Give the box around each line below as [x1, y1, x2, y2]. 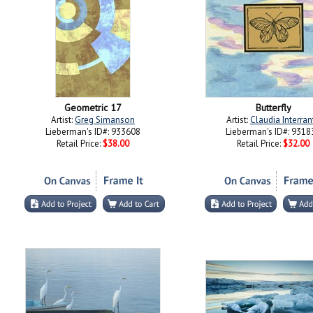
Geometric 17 [64, 101, 122, 114]
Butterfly [255, 101, 291, 114]
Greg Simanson [75, 114, 135, 126]
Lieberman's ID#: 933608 [45, 126, 140, 138]
